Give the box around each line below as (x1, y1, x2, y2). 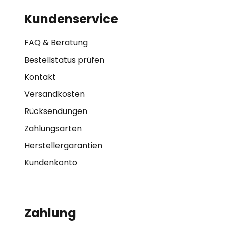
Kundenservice (24, 11, 118, 27)
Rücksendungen (24, 105, 87, 117)
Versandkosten (24, 88, 85, 100)
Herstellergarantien (24, 140, 102, 151)
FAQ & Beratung (24, 37, 88, 48)
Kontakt (24, 71, 56, 83)
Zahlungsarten (24, 123, 82, 134)
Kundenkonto (24, 157, 77, 168)
